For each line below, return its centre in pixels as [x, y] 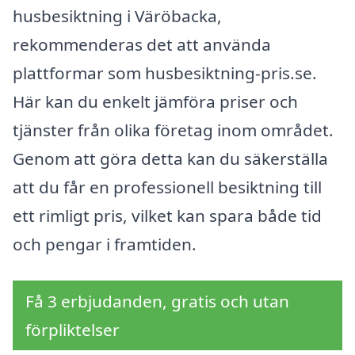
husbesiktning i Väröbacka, [117, 16]
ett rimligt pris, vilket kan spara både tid [167, 216]
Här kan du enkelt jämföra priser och [155, 102]
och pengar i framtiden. [105, 244]
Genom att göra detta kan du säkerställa [170, 159]
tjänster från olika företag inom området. [173, 130]
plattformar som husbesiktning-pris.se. [165, 73]
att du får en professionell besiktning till [167, 187]
